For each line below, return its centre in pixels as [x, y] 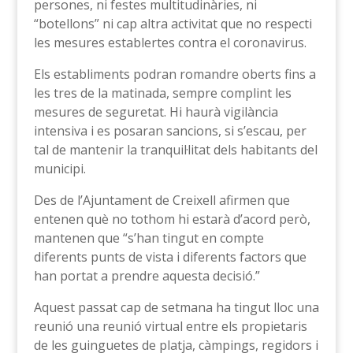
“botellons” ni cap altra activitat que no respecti [173, 23]
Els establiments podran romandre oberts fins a [175, 74]
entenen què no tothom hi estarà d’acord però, [172, 219]
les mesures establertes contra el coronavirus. [170, 42]
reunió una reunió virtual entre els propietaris [170, 326]
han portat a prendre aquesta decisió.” [147, 275]
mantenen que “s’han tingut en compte [149, 238]
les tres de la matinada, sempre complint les [162, 93]
